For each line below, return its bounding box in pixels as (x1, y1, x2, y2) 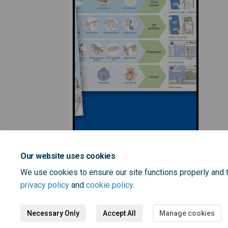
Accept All (103, 209, 136, 217)
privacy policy (20, 180, 69, 190)
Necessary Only (27, 209, 79, 217)
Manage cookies (159, 209, 215, 217)
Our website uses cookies (20, 151, 116, 161)
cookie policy (86, 180, 133, 190)
